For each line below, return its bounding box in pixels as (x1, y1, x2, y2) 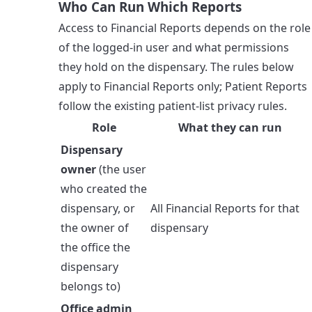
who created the (61, 180, 147, 196)
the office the (61, 239, 130, 255)
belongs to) (61, 278, 120, 294)
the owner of (61, 219, 129, 235)
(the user (96, 161, 146, 177)
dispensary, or (61, 200, 135, 216)
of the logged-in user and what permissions (58, 39, 289, 55)
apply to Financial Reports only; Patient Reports (58, 78, 307, 94)
